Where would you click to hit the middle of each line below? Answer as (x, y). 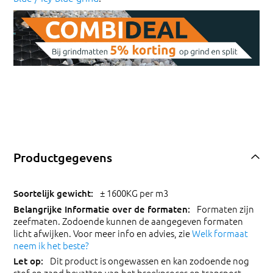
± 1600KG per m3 (134, 193)
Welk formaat (220, 233)
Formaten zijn (225, 208)
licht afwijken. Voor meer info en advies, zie (103, 233)
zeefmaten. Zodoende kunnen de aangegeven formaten (128, 221)
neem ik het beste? (51, 245)
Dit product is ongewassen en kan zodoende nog (150, 261)
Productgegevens (63, 157)
